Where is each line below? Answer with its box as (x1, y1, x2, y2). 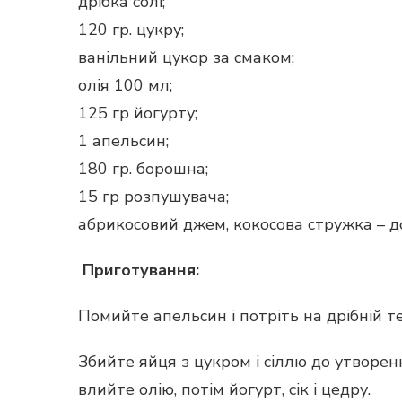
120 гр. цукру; (78, 19, 184, 40)
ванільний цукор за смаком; (78, 47, 294, 68)
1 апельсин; (78, 130, 169, 152)
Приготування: (78, 259, 199, 281)
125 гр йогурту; (78, 102, 197, 124)
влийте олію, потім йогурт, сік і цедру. (78, 379, 371, 400)
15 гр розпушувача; (78, 186, 229, 207)
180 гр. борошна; (78, 158, 208, 179)
